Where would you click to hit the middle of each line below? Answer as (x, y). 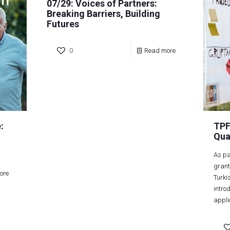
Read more (160, 51)
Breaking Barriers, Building (104, 14)
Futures (63, 24)
